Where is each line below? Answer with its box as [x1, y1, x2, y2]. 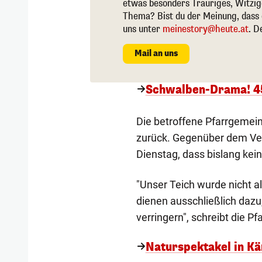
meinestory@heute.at [163, 22, 249, 35]
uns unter [123, 22, 163, 35]
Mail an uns [135, 47, 178, 59]
